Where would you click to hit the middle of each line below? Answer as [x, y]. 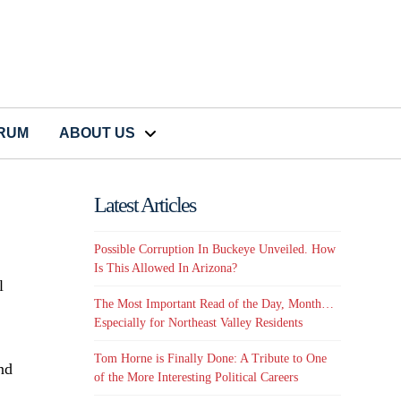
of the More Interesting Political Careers [196, 378]
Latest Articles [145, 205]
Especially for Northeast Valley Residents [199, 323]
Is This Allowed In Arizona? [166, 268]
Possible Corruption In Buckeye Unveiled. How [215, 249]
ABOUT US [97, 133]
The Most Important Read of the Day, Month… [214, 304]
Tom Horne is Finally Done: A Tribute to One [211, 359]
